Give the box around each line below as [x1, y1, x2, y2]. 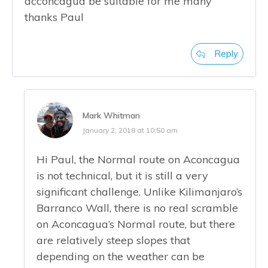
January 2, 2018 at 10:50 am [83, 125, 178, 135]
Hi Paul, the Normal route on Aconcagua [36, 152, 240, 166]
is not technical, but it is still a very [36, 168, 208, 182]
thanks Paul [25, 10, 84, 24]
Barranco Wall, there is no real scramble [36, 200, 238, 215]
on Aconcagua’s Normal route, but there [36, 217, 235, 231]
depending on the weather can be [36, 249, 205, 263]
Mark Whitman [83, 109, 140, 121]
